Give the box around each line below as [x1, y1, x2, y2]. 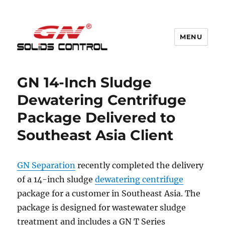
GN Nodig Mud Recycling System [17, 57, 219, 72]
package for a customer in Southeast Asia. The [17, 188, 201, 198]
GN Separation [17, 160, 76, 170]
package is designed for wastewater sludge [17, 202, 186, 212]
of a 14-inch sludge [17, 174, 95, 184]
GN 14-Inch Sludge [17, 74, 152, 91]
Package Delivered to [17, 109, 176, 126]
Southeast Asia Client [17, 127, 174, 144]
